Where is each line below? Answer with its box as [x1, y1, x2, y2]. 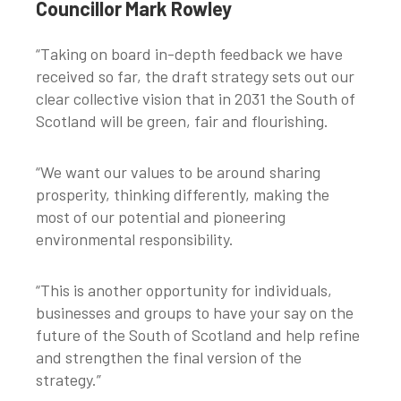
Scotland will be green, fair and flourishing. [36, 111, 328, 132]
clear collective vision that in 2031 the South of [36, 89, 355, 109]
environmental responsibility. [36, 229, 237, 250]
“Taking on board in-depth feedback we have [36, 44, 343, 64]
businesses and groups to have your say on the [36, 303, 354, 323]
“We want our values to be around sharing [36, 162, 320, 183]
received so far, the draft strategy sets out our [36, 66, 354, 87]
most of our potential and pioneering [36, 207, 286, 227]
